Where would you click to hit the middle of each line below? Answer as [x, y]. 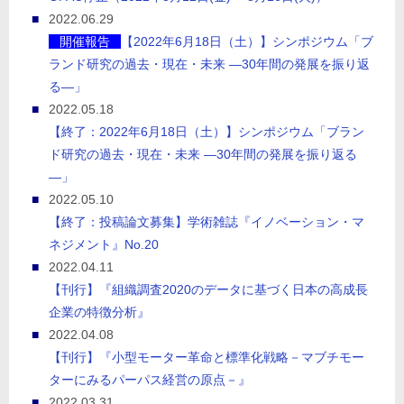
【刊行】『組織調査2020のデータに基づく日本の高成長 [209, 290]
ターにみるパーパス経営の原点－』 [150, 380]
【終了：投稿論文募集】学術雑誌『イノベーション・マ [207, 222]
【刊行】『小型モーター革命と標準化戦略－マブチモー [207, 358]
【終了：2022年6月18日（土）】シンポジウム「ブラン [207, 132]
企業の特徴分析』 [100, 312]
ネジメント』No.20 [104, 245]
